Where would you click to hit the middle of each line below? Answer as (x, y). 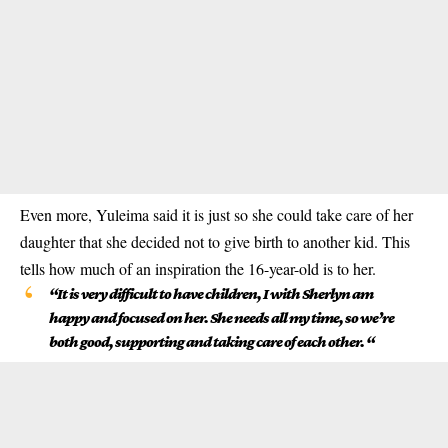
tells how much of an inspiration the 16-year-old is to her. (198, 269)
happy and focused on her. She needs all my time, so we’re (221, 318)
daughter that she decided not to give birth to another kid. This (215, 242)
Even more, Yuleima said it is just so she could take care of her (216, 215)
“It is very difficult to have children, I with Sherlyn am (210, 294)
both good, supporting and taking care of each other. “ (211, 342)
